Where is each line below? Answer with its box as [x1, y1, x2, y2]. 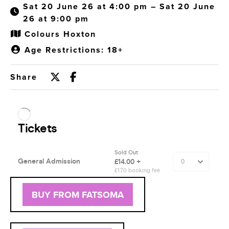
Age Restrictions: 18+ [25, 44, 123, 56]
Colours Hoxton [25, 28, 96, 40]
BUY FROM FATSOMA [32, 188, 124, 201]
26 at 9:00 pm [23, 12, 89, 25]
